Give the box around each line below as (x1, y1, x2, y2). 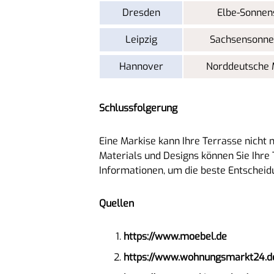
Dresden (122, 6, 160, 19)
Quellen (99, 196, 134, 210)
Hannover (119, 59, 163, 73)
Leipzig (125, 32, 157, 46)
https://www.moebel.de (124, 229, 227, 243)
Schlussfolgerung (99, 101, 177, 114)
